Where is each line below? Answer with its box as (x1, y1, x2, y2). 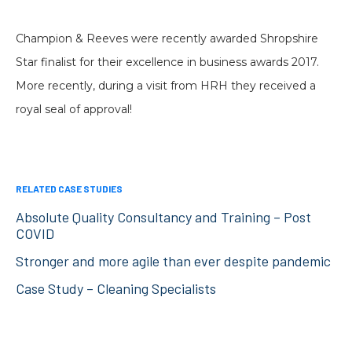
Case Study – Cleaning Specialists (16, 280, 216, 298)
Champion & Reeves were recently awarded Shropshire (16, 31, 318, 46)
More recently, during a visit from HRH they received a (16, 79, 316, 93)
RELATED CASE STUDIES (16, 183, 123, 195)
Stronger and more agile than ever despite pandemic (16, 252, 331, 270)
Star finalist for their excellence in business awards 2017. (16, 55, 319, 70)
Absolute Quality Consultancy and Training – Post (16, 208, 311, 226)
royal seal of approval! (16, 102, 132, 117)
